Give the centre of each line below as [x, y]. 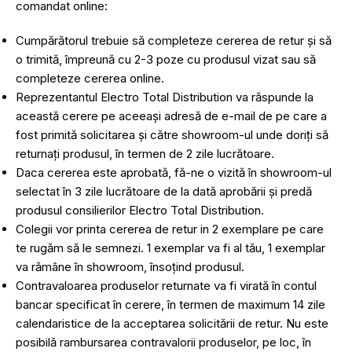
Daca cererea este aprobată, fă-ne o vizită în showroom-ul [174, 172]
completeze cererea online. [90, 78]
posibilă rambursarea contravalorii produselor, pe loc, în [163, 342]
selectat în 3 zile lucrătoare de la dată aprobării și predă [164, 191]
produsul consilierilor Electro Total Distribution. [140, 210]
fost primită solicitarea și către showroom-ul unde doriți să [172, 135]
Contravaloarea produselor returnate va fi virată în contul [166, 286]
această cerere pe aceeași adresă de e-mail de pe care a [171, 116]
